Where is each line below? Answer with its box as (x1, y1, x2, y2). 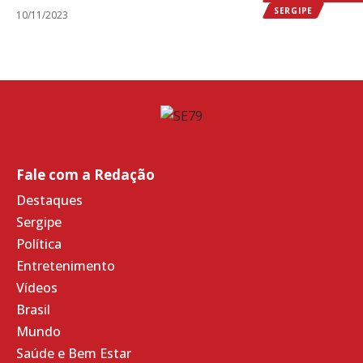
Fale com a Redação (16, 165, 155, 185)
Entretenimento (16, 257, 115, 275)
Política (16, 235, 62, 254)
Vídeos (16, 279, 58, 297)
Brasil (16, 301, 50, 319)
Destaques (16, 191, 83, 210)
